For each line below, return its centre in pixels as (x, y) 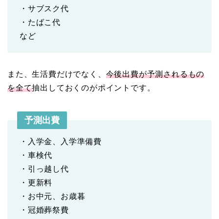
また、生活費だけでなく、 (57, 74)
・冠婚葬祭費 (44, 210)
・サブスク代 (44, 9)
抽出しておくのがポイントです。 (94, 88)
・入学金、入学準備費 (61, 142)
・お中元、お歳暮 (53, 196)
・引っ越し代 (44, 169)
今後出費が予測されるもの (155, 74)
